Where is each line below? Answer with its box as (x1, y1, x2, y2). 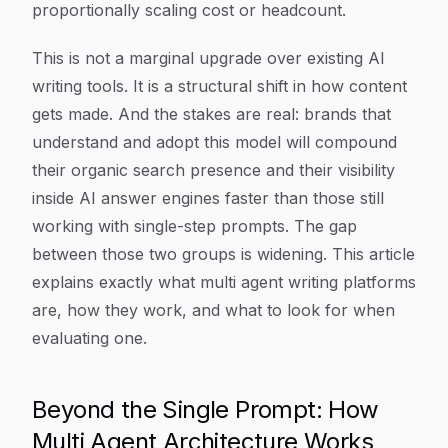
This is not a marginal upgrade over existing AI (32, 48, 385, 68)
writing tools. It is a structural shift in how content (32, 76, 407, 96)
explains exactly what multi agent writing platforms (32, 272, 416, 292)
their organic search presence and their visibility (32, 160, 395, 180)
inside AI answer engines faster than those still (32, 188, 384, 208)
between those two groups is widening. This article (32, 244, 415, 264)
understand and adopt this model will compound (32, 132, 397, 152)
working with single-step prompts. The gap (32, 216, 357, 236)
